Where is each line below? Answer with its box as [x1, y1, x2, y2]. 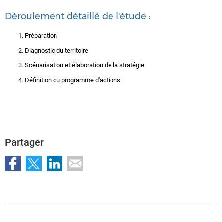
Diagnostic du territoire [25, 46, 88, 54]
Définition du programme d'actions [25, 76, 120, 84]
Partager [5, 136, 44, 148]
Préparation [25, 31, 57, 39]
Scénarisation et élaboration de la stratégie [25, 61, 144, 69]
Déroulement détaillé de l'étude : [5, 10, 151, 22]
